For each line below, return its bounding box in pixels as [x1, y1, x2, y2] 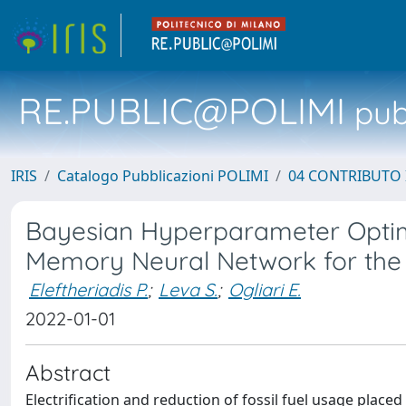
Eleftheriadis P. [29, 278, 148, 301]
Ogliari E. [228, 278, 301, 301]
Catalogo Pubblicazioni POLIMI [57, 166, 268, 186]
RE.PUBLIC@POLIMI [18, 88, 345, 133]
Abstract [25, 359, 111, 386]
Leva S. [159, 278, 217, 301]
